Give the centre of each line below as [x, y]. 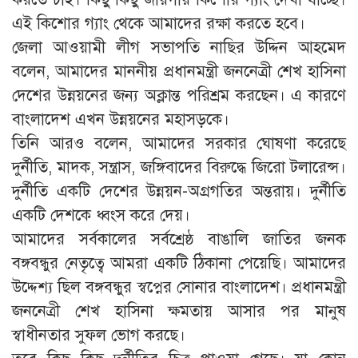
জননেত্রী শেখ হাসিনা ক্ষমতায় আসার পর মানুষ [179, 311]
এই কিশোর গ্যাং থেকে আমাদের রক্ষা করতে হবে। [159, 23]
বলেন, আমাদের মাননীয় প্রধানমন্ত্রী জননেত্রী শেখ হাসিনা [179, 71]
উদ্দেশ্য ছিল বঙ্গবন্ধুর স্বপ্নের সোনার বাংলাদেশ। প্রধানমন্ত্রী [179, 287]
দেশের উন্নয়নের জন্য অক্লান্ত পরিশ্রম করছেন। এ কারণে [179, 95]
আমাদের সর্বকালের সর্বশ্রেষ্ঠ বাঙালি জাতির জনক [179, 239]
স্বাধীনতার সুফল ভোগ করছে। [99, 335]
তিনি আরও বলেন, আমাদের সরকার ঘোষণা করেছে [179, 143]
